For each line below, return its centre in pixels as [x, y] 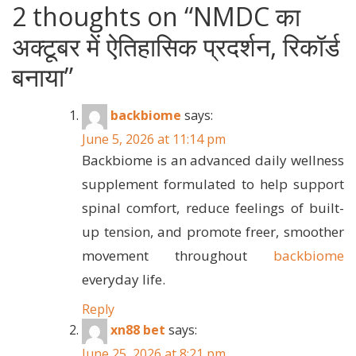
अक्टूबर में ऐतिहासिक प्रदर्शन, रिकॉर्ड [176, 46]
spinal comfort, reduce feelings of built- [213, 207]
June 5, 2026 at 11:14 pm [154, 139]
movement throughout [178, 255]
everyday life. [124, 279]
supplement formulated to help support [213, 184]
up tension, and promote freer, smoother [213, 231]
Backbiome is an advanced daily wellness [213, 160]
